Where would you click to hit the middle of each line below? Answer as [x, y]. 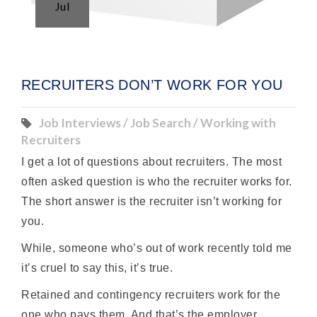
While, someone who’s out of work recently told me [157, 248]
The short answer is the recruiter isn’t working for [152, 201]
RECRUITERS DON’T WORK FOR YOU [152, 85]
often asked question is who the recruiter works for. [157, 181]
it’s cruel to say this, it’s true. [97, 268]
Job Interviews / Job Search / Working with [157, 123]
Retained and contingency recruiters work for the [151, 295]
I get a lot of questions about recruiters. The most [152, 162]
